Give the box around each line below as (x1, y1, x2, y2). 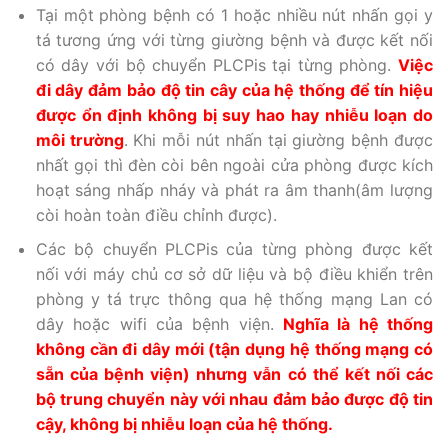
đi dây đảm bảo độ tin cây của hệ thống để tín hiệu (35, 79, 433, 100)
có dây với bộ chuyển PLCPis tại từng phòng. (35, 54, 398, 75)
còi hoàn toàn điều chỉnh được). (35, 204, 277, 225)
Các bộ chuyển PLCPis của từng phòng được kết (35, 239, 433, 260)
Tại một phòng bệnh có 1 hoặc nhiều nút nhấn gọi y (35, 4, 433, 25)
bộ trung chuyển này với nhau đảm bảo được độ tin (35, 389, 433, 410)
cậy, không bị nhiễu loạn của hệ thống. (35, 414, 333, 435)
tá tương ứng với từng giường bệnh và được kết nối (35, 29, 433, 50)
